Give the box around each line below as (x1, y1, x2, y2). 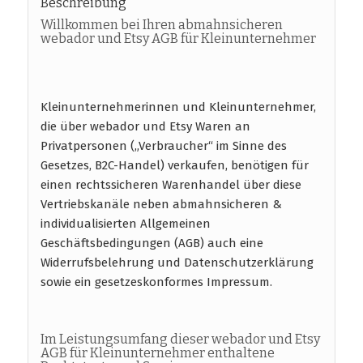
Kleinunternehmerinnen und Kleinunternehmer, (40, 100, 316, 115)
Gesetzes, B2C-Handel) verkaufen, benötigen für (40, 158, 309, 173)
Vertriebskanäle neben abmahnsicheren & (40, 197, 282, 212)
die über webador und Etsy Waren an (40, 119, 250, 135)
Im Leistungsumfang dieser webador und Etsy (40, 331, 320, 348)
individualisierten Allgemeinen (40, 216, 211, 232)
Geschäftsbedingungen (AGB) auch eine (40, 236, 263, 251)
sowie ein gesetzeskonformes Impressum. (40, 275, 272, 290)
